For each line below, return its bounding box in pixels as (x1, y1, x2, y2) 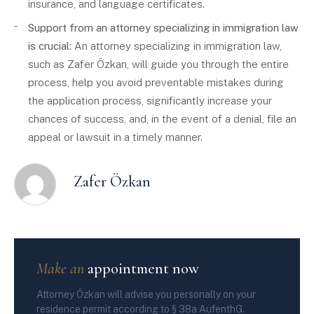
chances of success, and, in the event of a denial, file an (28, 113, 296, 125)
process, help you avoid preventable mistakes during (28, 76, 284, 88)
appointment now (84, 259, 199, 278)
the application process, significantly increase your (28, 95, 272, 107)
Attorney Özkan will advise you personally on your (36, 289, 256, 300)
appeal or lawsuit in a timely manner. (28, 131, 203, 143)
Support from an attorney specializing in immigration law (28, 22, 299, 34)
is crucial (28, 40, 69, 52)
